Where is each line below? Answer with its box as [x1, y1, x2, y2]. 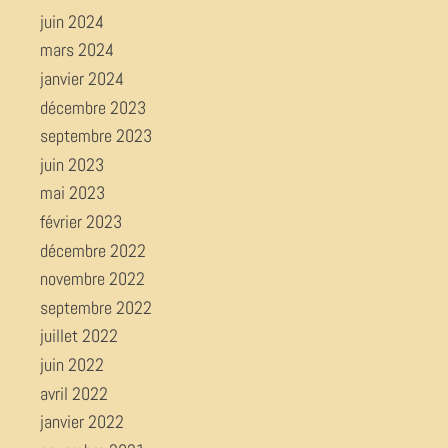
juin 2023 [40, 152, 104, 176]
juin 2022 [40, 352, 104, 376]
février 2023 [40, 209, 122, 233]
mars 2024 [40, 38, 114, 62]
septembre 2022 [40, 295, 152, 319]
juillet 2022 [40, 324, 118, 348]
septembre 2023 [40, 124, 152, 148]
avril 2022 [40, 381, 108, 405]
